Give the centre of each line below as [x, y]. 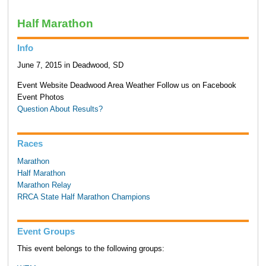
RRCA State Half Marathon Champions [83, 197]
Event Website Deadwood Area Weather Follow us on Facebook [126, 86]
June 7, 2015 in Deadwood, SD [70, 66]
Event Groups [46, 231]
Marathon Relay [44, 185]
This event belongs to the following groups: [91, 248]
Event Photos [40, 98]
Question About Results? [60, 110]
